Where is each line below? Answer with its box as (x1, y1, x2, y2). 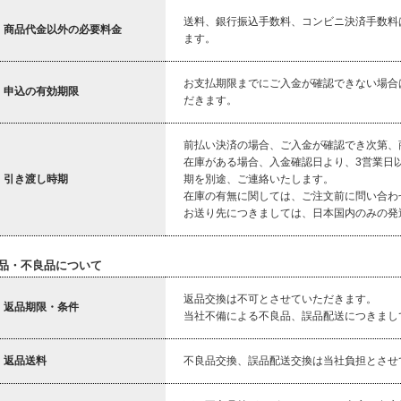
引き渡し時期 (4, 173, 68, 185)
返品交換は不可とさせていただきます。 (183, 293, 377, 305)
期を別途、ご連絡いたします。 (183, 173, 334, 185)
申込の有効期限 (4, 85, 79, 98)
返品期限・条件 (4, 301, 79, 313)
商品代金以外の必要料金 (4, 23, 122, 36)
